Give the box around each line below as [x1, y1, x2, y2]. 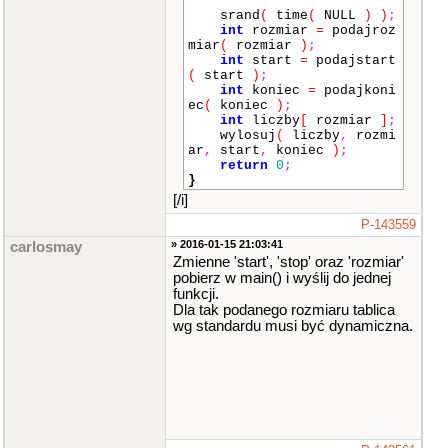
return [220, 158, 268, 173]
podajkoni [316, 83, 396, 98]
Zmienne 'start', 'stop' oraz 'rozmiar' [173, 254, 404, 270]
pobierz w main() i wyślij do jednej [173, 270, 391, 286]
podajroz [324, 23, 396, 38]
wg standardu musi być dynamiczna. [173, 318, 413, 334]
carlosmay [10, 239, 82, 255]
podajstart [308, 53, 396, 68]
